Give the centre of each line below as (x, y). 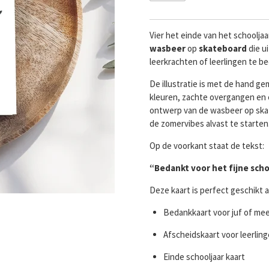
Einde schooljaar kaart (204, 257)
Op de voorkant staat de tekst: (207, 146)
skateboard (223, 49)
